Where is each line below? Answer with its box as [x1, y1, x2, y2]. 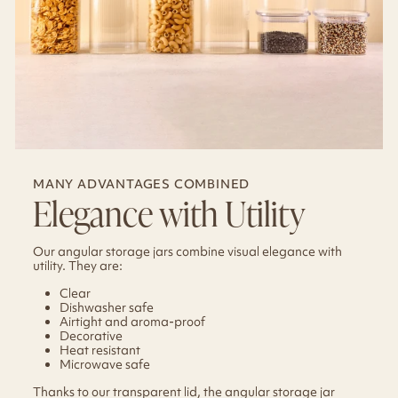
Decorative [60, 327, 123, 344]
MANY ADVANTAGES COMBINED [33, 175, 251, 192]
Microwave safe [60, 355, 150, 372]
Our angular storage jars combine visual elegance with [33, 243, 342, 259]
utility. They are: [33, 257, 123, 274]
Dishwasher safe [60, 298, 154, 315]
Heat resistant [60, 341, 140, 358]
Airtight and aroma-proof [60, 313, 205, 330]
